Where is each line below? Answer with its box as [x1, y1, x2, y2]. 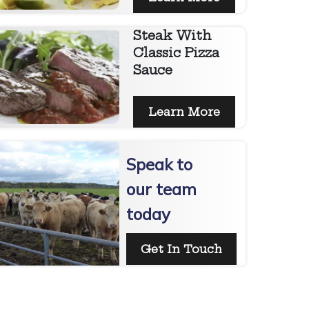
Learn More [156, 105, 220, 119]
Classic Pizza [132, 45, 220, 61]
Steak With [132, 28, 212, 44]
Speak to [126, 154, 193, 175]
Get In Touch [150, 242, 222, 257]
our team [126, 179, 197, 200]
